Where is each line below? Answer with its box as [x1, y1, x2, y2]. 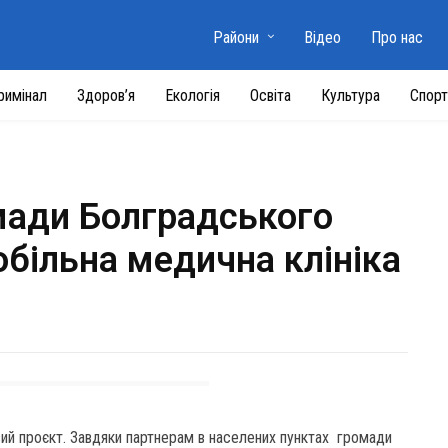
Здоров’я [77, 86, 135, 105]
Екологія [165, 86, 220, 105]
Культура [321, 86, 380, 105]
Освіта [250, 86, 291, 105]
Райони [212, 28, 259, 47]
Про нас [370, 28, 423, 47]
